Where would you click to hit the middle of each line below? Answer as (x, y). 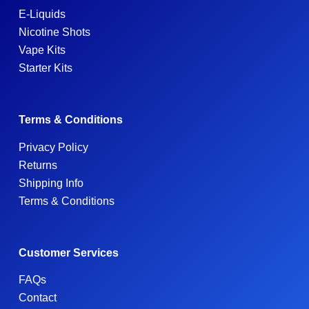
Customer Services (68, 252)
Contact (37, 298)
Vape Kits (42, 50)
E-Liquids (42, 14)
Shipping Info (51, 183)
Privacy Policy (53, 147)
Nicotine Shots (54, 32)
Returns (38, 165)
